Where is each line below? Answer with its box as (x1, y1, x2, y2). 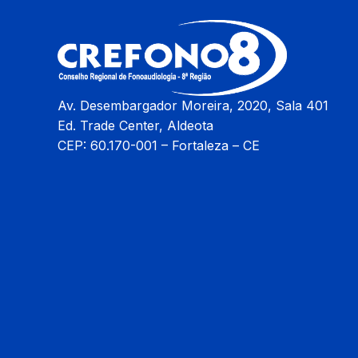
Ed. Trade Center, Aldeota (58, 117, 213, 134)
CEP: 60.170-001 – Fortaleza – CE (58, 137, 260, 154)
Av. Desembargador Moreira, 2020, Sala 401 (58, 97, 328, 114)
